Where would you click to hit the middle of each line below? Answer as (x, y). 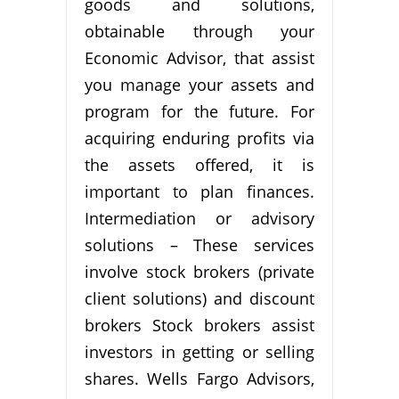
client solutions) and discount (199, 299)
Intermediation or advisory (199, 219)
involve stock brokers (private (199, 272)
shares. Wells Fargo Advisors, (199, 379)
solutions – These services (199, 245)
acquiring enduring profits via (199, 138)
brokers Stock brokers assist (199, 326)
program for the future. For (199, 112)
